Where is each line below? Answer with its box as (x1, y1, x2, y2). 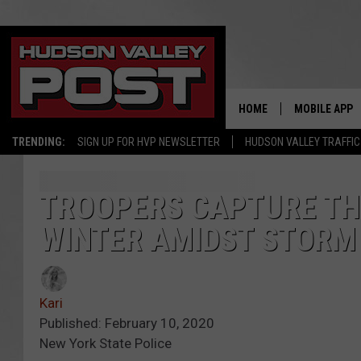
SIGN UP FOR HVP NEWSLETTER (77, 135, 220, 148)
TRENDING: (12, 135, 65, 148)
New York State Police (39, 335, 172, 352)
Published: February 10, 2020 (39, 315, 214, 332)
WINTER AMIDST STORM (39, 221, 356, 259)
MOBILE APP (294, 102, 353, 115)
